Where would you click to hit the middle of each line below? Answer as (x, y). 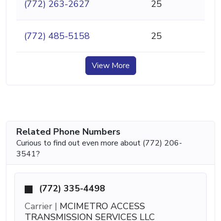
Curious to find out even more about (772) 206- (99, 143)
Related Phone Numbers (68, 131)
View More (110, 65)
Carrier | (41, 206)
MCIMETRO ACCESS (101, 206)
